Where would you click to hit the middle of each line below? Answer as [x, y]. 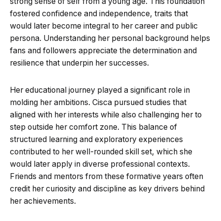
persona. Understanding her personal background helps [110, 38]
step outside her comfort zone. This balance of [93, 127]
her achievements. [43, 201]
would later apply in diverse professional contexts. [100, 164]
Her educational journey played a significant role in [100, 90]
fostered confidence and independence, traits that [99, 13]
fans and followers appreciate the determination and [103, 50]
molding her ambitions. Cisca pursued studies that [98, 102]
